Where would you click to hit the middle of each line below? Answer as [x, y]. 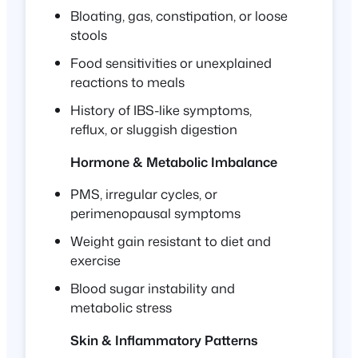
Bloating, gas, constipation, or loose [179, 15]
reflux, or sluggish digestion [154, 129]
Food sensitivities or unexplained [171, 63]
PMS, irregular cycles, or [144, 194]
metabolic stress [121, 308]
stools [89, 34]
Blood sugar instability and [153, 288]
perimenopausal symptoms [155, 213]
